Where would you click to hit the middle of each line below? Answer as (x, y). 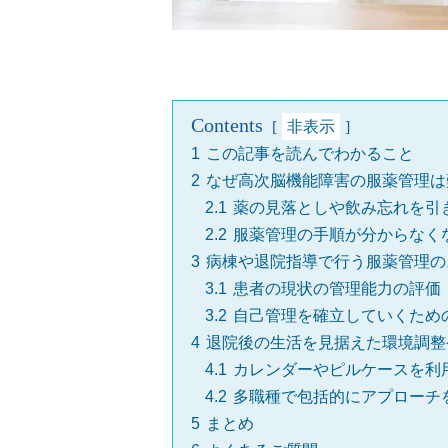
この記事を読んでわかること (310, 154)
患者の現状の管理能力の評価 (337, 289)
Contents (227, 125)
